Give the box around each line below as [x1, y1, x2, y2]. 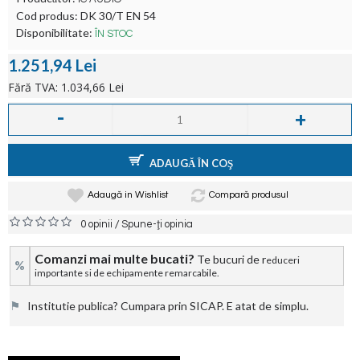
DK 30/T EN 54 [80, 9, 156, 22]
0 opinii [80, 219, 112, 230]
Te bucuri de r [197, 252, 266, 266]
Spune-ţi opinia [121, 219, 193, 230]
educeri [266, 254, 300, 266]
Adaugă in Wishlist [88, 190, 169, 200]
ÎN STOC [95, 28, 133, 39]
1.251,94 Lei [8, 55, 96, 75]
